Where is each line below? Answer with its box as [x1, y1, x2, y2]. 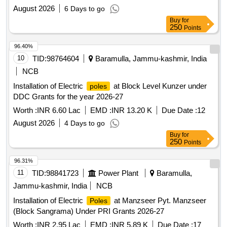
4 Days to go [64, 119, 105, 128]
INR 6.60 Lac [37, 106, 81, 115]
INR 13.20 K [111, 106, 152, 115]
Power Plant [98, 169, 138, 178]
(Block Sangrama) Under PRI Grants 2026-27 [13, 207, 164, 216]
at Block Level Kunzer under [111, 82, 207, 91]
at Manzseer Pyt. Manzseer [112, 196, 206, 205]
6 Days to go [64, 5, 105, 13]
